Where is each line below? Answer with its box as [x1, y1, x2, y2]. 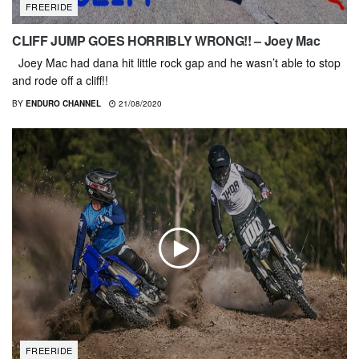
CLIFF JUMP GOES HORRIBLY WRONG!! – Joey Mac [12, 30, 321, 50]
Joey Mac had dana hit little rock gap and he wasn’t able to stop [12, 54, 341, 71]
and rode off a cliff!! [12, 71, 108, 88]
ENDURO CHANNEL [26, 97, 101, 109]
